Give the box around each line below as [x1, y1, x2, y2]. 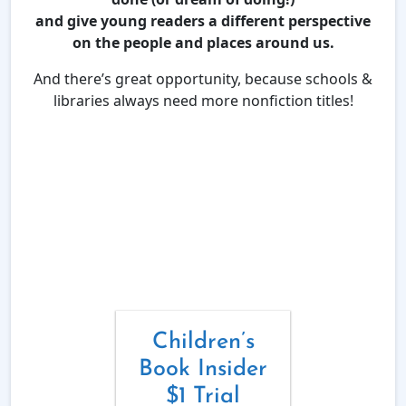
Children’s [151, 331, 255, 353]
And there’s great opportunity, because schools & [34, 69, 372, 89]
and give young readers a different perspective [35, 11, 371, 31]
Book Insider [139, 358, 267, 381]
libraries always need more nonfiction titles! [53, 91, 353, 111]
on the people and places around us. [72, 33, 334, 53]
